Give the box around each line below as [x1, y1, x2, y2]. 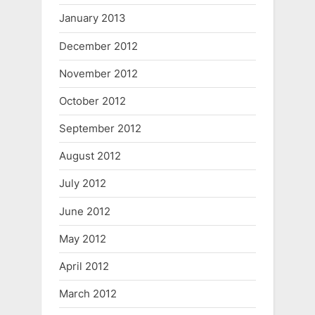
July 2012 [59, 176, 106, 191]
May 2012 [59, 231, 106, 245]
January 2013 [59, 11, 126, 25]
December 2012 [59, 39, 138, 53]
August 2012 [59, 149, 121, 163]
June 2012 [59, 204, 110, 218]
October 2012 [59, 94, 126, 108]
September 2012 [59, 122, 141, 136]
